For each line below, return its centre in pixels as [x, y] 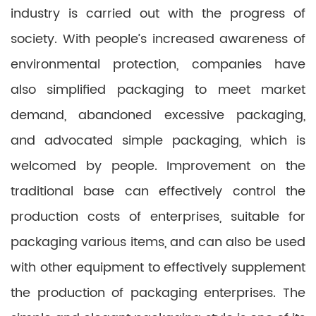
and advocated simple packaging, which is [158, 141]
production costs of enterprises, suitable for [158, 217]
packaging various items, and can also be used [158, 242]
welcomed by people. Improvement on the [158, 166]
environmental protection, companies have [158, 65]
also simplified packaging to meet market [158, 90]
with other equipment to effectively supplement [158, 268]
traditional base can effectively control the [158, 192]
